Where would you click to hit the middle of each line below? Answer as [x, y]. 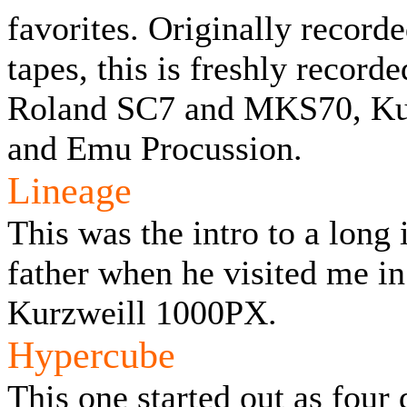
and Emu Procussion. [155, 148]
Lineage [69, 190]
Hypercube [91, 355]
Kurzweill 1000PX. [147, 313]
